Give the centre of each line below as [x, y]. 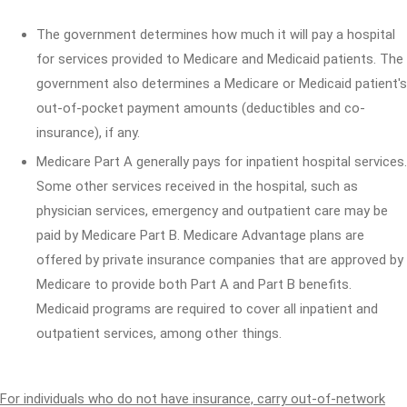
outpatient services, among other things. [159, 333]
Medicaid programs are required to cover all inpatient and [207, 309]
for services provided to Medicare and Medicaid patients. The [220, 59]
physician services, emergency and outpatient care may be [212, 211]
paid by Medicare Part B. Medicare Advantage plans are [200, 235]
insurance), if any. [88, 133]
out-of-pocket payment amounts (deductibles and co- [201, 108]
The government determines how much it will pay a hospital [216, 35]
